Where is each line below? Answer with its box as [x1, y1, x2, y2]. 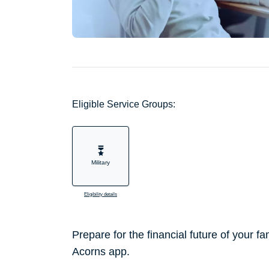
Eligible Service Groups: [72, 99, 175, 110]
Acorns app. [72, 246, 133, 258]
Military [91, 159, 110, 166]
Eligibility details [84, 192, 117, 198]
